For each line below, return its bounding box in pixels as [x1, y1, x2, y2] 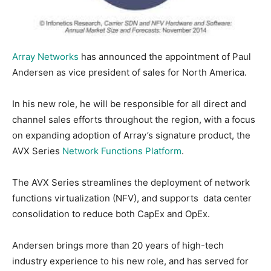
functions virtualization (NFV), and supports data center [12, 192, 252, 204]
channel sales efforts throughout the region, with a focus [12, 114, 255, 126]
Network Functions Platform [62, 145, 181, 157]
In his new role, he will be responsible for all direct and [12, 98, 246, 110]
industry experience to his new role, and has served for [12, 255, 249, 267]
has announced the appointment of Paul [81, 51, 251, 63]
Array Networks [12, 51, 81, 63]
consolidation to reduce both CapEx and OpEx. [12, 208, 210, 220]
